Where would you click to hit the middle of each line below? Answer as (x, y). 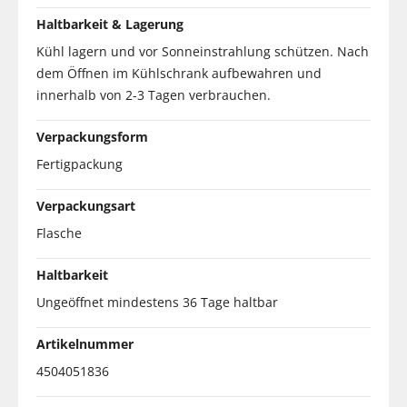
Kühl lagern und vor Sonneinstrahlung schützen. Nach (203, 51)
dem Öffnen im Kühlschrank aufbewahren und (179, 73)
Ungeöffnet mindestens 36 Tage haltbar (157, 302)
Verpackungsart (86, 205)
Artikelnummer (85, 343)
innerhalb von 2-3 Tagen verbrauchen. (154, 94)
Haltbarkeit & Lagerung (110, 24)
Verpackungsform (92, 136)
